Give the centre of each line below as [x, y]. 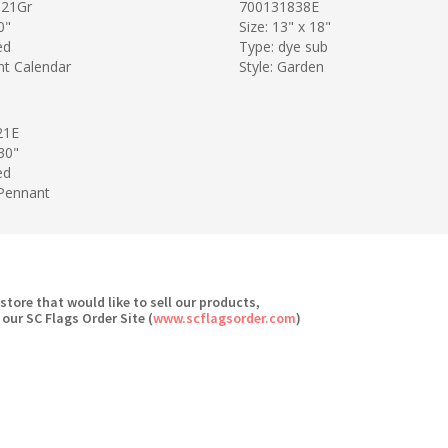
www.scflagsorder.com [224, 318]
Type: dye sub [283, 46]
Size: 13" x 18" [285, 26]
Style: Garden [281, 66]
